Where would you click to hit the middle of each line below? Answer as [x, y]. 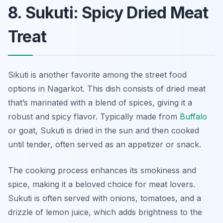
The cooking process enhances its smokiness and [102, 170]
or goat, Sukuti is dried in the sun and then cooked [104, 131]
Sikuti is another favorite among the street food [97, 75]
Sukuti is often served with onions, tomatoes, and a [105, 198]
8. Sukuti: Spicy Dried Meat [108, 13]
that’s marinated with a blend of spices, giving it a [100, 103]
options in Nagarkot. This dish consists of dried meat [107, 89]
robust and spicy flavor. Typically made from [94, 117]
